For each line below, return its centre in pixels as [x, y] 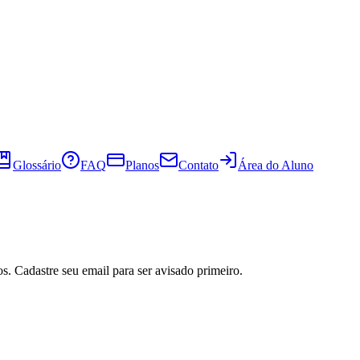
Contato [198, 165]
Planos [142, 165]
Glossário [37, 165]
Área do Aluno [276, 165]
